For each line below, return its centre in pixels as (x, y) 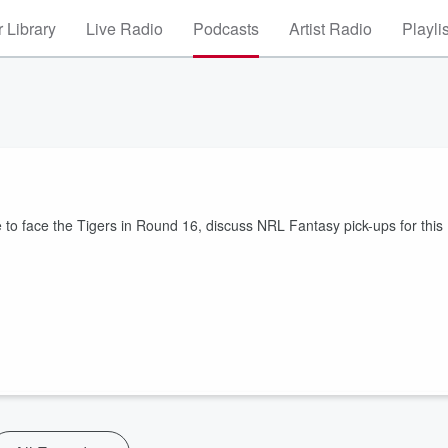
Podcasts (226, 28)
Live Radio (124, 28)
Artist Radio (330, 28)
